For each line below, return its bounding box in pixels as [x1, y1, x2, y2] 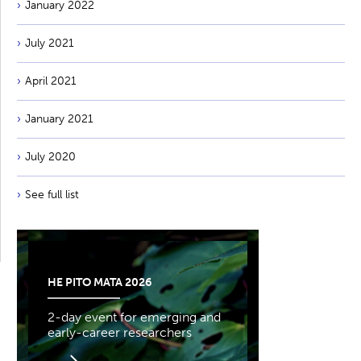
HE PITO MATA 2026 [48, 275, 151, 289]
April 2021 [25, 73, 77, 88]
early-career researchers [48, 324, 192, 340]
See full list [25, 187, 79, 201]
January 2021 [25, 111, 93, 126]
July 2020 [25, 149, 76, 164]
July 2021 [25, 35, 74, 50]
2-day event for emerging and [48, 309, 221, 325]
